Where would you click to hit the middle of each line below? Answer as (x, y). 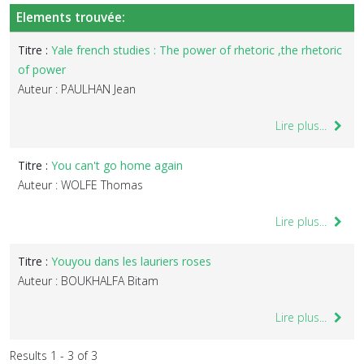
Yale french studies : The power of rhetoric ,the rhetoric (197, 50)
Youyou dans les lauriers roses (131, 261)
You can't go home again (117, 165)
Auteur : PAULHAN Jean (77, 89)
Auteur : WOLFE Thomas (80, 185)
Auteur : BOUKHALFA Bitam (88, 281)
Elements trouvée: (71, 17)
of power (42, 69)
